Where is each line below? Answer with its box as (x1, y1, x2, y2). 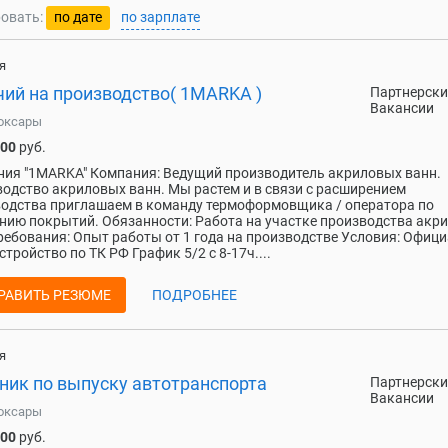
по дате (54, 9, 102, 25)
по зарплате (121, 9, 200, 25)
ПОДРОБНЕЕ (152, 287, 237, 303)
